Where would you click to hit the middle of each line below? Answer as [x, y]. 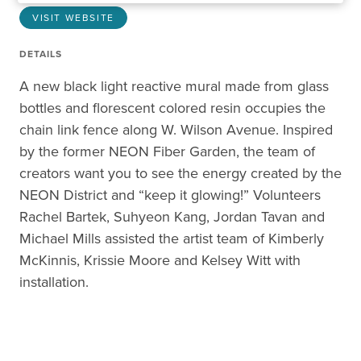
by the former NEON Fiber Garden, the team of [167, 151]
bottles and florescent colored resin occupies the [172, 108]
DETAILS [41, 54]
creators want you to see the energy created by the [180, 173]
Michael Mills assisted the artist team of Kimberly [172, 239]
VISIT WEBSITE [73, 18]
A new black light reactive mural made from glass [174, 86]
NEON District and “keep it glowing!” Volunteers [170, 195]
